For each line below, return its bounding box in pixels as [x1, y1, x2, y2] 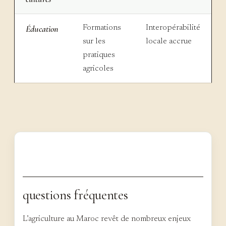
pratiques [83, 51, 115, 60]
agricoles [83, 65, 114, 73]
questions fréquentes [23, 187, 128, 204]
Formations [83, 24, 121, 32]
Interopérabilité [146, 24, 200, 32]
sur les [83, 37, 105, 46]
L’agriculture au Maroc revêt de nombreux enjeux [23, 215, 191, 223]
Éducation [26, 23, 59, 35]
